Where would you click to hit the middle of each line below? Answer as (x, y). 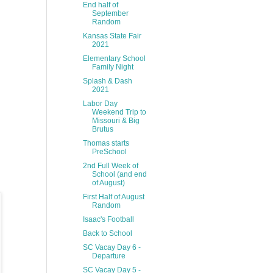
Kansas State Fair (112, 36)
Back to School (107, 233)
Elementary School (114, 58)
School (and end (119, 174)
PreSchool (109, 152)
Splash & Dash (107, 81)
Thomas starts (106, 143)
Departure (108, 256)
